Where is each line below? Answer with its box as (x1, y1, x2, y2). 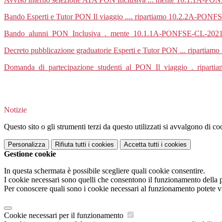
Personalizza (8, 141, 45, 149)
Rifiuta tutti (55, 141, 86, 149)
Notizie (4, 106, 27, 114)
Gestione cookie (4, 150, 56, 159)
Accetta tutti (124, 141, 159, 149)
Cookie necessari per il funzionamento (4, 211, 125, 220)
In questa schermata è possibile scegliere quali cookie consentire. (4, 166, 205, 175)
